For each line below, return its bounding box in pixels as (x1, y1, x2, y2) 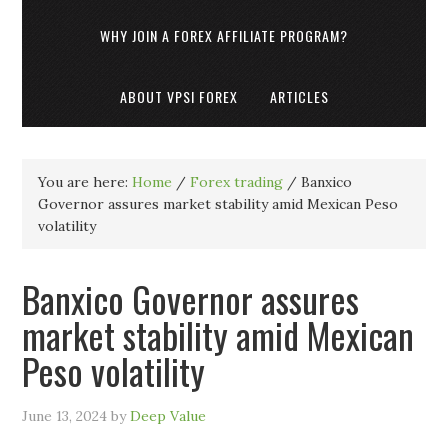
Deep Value (130, 407, 207, 425)
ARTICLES (269, 86, 329, 107)
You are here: (38, 173, 133, 191)
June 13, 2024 (22, 407, 108, 425)
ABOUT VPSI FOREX (119, 86, 238, 107)
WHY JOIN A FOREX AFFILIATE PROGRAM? (100, 25, 348, 46)
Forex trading (190, 173, 284, 191)
